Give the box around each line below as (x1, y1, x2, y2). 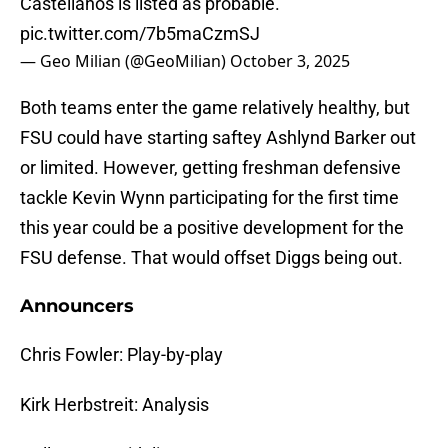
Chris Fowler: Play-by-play (20, 344, 223, 366)
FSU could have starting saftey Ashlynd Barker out (20, 127, 416, 149)
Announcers (20, 295, 134, 318)
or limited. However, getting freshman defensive (20, 157, 401, 179)
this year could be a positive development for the (20, 217, 404, 239)
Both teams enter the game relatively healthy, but (20, 97, 410, 119)
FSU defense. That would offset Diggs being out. (20, 247, 403, 269)
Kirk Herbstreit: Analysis (20, 394, 209, 416)
